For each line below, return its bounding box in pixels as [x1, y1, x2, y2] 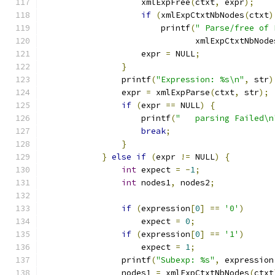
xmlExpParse [151, 87, 210, 98]
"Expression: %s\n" [156, 74, 244, 85]
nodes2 [176, 177, 210, 188]
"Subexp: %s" [156, 255, 215, 265]
